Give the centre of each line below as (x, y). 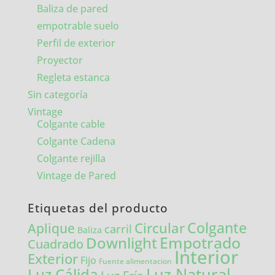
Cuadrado (55, 244)
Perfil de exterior (76, 43)
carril (118, 229)
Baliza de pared (72, 9)
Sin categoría (57, 95)
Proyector (60, 60)
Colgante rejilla (71, 159)
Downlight (121, 243)
